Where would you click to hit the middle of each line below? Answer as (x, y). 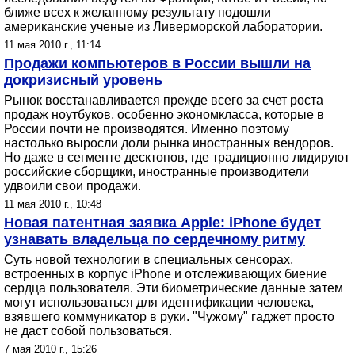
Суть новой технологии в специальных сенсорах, (149, 260)
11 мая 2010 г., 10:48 (53, 204)
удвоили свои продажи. (73, 186)
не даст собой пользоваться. (88, 331)
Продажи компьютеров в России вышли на (157, 63)
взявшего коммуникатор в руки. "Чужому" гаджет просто (169, 317)
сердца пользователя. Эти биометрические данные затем (174, 288)
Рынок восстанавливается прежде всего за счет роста (164, 100)
